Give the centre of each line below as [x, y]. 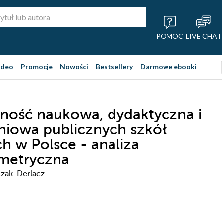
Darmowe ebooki [168, 67]
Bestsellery [114, 67]
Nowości [74, 67]
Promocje [37, 67]
